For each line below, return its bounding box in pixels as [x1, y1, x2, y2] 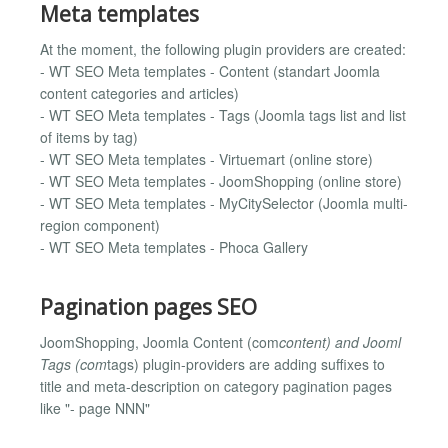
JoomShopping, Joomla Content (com [40, 332, 279, 353]
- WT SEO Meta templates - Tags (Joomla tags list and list [40, 105, 406, 126]
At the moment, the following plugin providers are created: [40, 39, 406, 60]
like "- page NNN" [40, 398, 150, 419]
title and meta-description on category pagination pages [40, 376, 392, 397]
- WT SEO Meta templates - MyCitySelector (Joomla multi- [40, 193, 408, 214]
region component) [40, 215, 160, 236]
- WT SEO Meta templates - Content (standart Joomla [40, 61, 380, 82]
